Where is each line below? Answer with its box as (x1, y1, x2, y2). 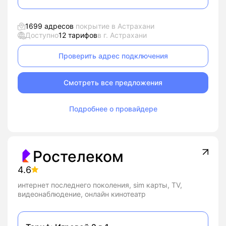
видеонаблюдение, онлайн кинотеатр (18, 190, 146, 198)
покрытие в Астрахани (74, 22, 154, 30)
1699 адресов (25, 22, 74, 30)
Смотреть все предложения (64, 78, 162, 87)
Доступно (25, 31, 59, 39)
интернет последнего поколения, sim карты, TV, (18, 181, 182, 189)
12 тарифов (59, 31, 97, 39)
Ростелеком (33, 147, 124, 165)
